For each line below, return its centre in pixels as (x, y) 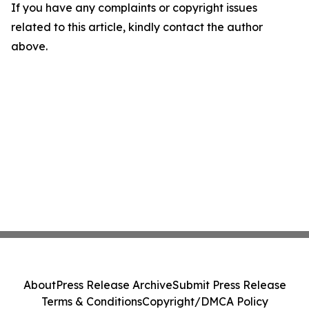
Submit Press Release (229, 285)
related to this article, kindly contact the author (137, 27)
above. (29, 47)
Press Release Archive (114, 285)
